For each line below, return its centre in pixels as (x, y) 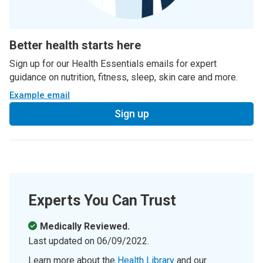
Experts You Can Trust (102, 200)
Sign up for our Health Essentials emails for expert (113, 63)
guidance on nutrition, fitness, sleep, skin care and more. (124, 77)
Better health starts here (75, 45)
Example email (40, 95)
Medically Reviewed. (85, 226)
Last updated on (63, 241)
